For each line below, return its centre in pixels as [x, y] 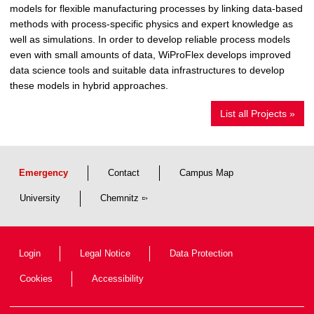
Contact [124, 173]
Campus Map [206, 173]
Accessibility [118, 279]
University [40, 198]
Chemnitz [120, 198]
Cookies [36, 279]
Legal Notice [105, 253]
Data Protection [201, 253]
